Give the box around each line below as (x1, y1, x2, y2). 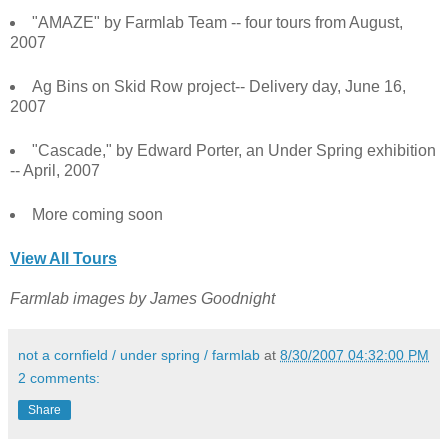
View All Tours (10, 249, 117, 267)
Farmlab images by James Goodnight (10, 289, 275, 307)
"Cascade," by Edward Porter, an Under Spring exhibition (31, 141, 436, 159)
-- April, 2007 (10, 161, 100, 179)
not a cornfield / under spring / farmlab (18, 346, 260, 363)
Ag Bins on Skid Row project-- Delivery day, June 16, (31, 77, 406, 95)
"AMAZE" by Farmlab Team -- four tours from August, (31, 13, 403, 31)
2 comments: (18, 369, 100, 386)
